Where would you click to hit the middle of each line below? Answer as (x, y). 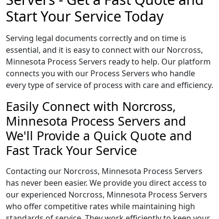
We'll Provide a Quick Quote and (99, 135)
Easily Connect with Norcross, (91, 106)
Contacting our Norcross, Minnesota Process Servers (104, 171)
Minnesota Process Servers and (96, 121)
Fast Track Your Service (71, 150)
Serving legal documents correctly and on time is (96, 38)
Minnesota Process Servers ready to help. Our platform (108, 62)
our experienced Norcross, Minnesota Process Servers (107, 195)
